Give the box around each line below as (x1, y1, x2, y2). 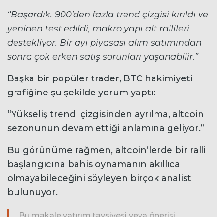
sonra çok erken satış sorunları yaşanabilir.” (7, 51, 198, 62)
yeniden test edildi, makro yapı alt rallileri (7, 23, 189, 34)
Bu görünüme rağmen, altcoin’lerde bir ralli (7, 145, 206, 156)
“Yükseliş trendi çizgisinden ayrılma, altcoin (7, 109, 204, 120)
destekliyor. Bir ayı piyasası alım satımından (7, 37, 201, 48)
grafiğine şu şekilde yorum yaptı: (7, 87, 155, 98)
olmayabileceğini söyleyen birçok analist (7, 173, 191, 184)
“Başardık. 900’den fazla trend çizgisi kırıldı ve (7, 9, 208, 20)
